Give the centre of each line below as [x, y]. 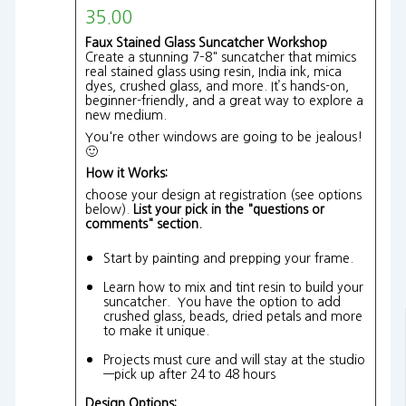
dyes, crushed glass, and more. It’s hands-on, [217, 86]
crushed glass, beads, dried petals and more [232, 316]
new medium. [129, 115]
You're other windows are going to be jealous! [223, 136]
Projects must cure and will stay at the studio [234, 359]
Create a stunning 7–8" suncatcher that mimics [220, 57]
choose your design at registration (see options [223, 194]
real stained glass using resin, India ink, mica [213, 71]
